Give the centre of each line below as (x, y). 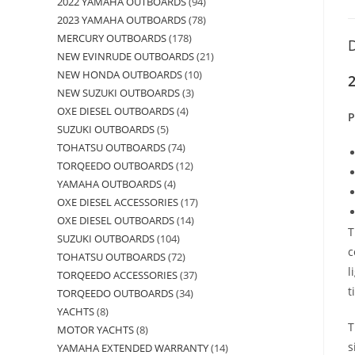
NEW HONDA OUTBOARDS (120, 74)
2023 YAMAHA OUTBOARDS (122, 20)
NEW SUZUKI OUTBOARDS (118, 93)
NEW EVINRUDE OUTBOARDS (126, 56)
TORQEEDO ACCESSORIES (117, 275)
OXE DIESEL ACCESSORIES (118, 202)
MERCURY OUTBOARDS (112, 38)
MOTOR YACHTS (95, 330)
